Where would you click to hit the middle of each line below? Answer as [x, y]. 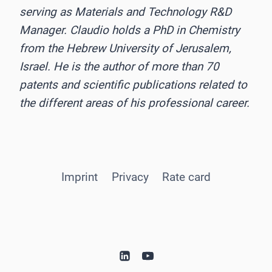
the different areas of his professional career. [134, 103]
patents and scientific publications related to [133, 84]
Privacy [130, 177]
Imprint [79, 177]
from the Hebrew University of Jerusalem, [125, 48]
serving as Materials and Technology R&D [125, 12]
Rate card [187, 177]
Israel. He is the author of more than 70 [119, 66]
